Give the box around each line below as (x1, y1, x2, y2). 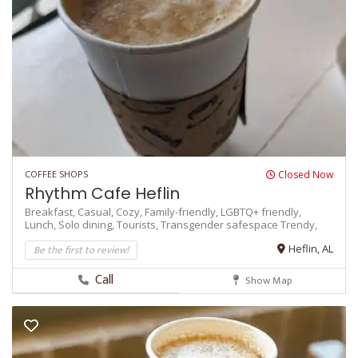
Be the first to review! (34, 241, 129, 260)
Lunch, (25, 217, 58, 233)
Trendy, (280, 217, 317, 233)
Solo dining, (58, 217, 117, 233)
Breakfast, (25, 205, 78, 220)
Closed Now (276, 168, 333, 182)
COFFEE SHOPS (25, 168, 88, 181)
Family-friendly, (145, 205, 221, 220)
